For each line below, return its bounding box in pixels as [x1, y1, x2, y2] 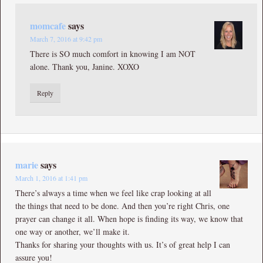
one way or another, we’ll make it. [15, 225, 130, 237]
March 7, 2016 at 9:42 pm [30, 33, 102, 43]
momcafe [30, 18, 66, 32]
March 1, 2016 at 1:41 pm [15, 173, 87, 183]
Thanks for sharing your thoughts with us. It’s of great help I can [15, 238, 230, 250]
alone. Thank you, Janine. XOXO [30, 60, 139, 72]
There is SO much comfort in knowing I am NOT [30, 48, 195, 59]
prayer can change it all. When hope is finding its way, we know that [15, 213, 243, 224]
